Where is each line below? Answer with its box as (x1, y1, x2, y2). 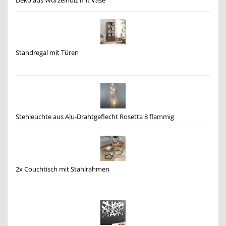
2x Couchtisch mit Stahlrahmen (16, 164, 109, 174)
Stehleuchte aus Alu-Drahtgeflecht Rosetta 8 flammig (16, 112, 174, 121)
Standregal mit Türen (16, 48, 79, 57)
